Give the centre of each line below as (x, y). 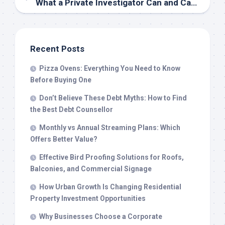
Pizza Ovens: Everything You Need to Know (110, 68)
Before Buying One (61, 80)
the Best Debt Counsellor (72, 109)
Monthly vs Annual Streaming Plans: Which (110, 127)
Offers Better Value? (64, 139)
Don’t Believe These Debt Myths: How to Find (113, 98)
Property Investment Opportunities (88, 198)
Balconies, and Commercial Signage (91, 168)
